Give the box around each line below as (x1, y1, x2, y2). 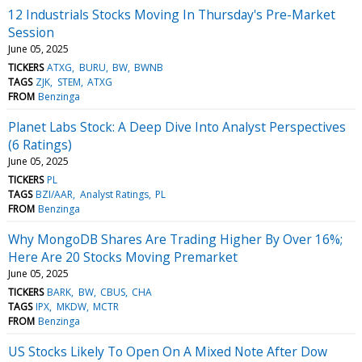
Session (8, 23, 54, 41)
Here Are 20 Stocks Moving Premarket (8, 247, 238, 266)
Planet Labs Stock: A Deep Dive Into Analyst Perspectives (8, 117, 346, 136)
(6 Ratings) (8, 135, 72, 154)
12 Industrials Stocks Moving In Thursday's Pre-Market (8, 5, 335, 23)
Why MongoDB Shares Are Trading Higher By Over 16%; (8, 229, 343, 248)
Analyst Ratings (79, 187, 149, 201)
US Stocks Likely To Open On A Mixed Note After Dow (8, 342, 327, 360)
